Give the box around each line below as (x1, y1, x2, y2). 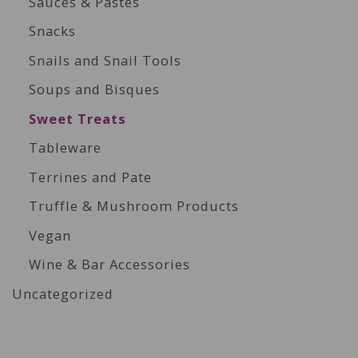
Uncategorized (12, 284, 113, 303)
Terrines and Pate (28, 167, 152, 186)
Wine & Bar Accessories (28, 255, 190, 274)
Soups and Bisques (28, 80, 160, 99)
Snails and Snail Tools (28, 50, 181, 70)
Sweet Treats (28, 109, 126, 128)
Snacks (28, 22, 76, 41)
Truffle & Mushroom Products (28, 197, 239, 216)
